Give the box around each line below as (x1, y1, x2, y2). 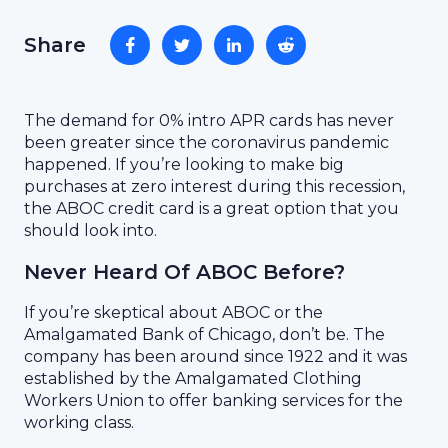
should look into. (24, 221, 157, 240)
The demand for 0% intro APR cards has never (24, 111, 394, 130)
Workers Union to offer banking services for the (24, 391, 403, 410)
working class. (24, 413, 134, 432)
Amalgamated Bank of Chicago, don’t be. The (24, 325, 385, 344)
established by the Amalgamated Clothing (24, 369, 362, 388)
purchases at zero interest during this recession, (24, 177, 405, 196)
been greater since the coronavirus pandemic (24, 133, 389, 152)
